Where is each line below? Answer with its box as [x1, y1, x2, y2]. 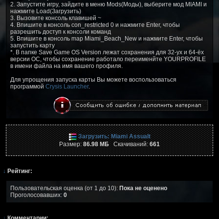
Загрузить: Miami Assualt [76, 132, 151, 140]
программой [10, 83, 45, 90]
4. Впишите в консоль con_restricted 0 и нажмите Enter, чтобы [10, 21, 180, 28]
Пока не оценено [119, 184, 167, 192]
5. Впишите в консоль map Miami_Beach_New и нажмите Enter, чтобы [10, 35, 203, 42]
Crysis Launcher [45, 83, 88, 90]
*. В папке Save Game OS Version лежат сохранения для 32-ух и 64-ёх [10, 48, 204, 56]
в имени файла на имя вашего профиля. [10, 62, 123, 69]
